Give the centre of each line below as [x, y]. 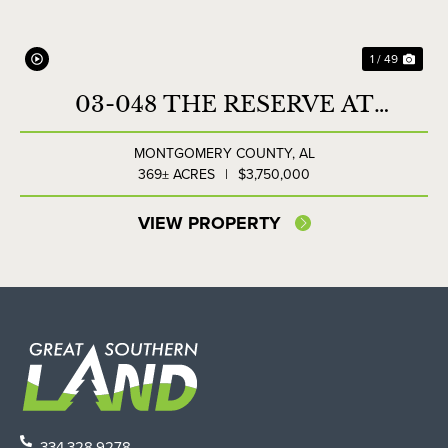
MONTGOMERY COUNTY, [216, 154]
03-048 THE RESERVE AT [224, 105]
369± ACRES [176, 175]
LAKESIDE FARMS [224, 133]
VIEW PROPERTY [209, 223]
